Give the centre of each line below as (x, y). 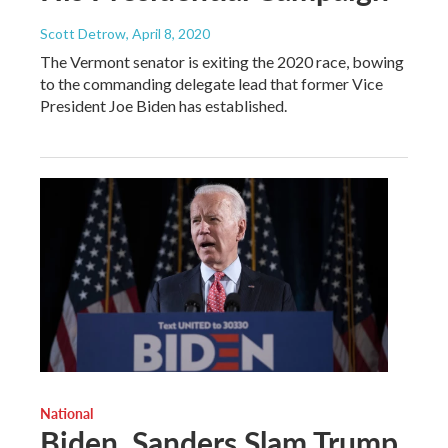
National (66, 412)
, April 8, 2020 (168, 33)
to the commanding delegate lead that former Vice (211, 83)
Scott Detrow (83, 33)
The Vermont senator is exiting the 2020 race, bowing (222, 61)
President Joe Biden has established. (163, 105)
